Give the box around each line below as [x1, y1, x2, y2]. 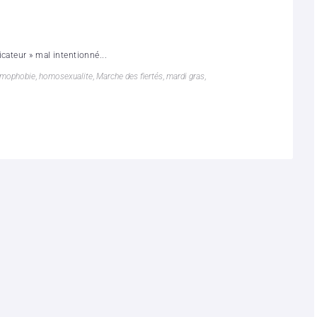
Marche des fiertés [96, 71, 163, 81]
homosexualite [39, 71, 93, 81]
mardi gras [166, 71, 204, 81]
